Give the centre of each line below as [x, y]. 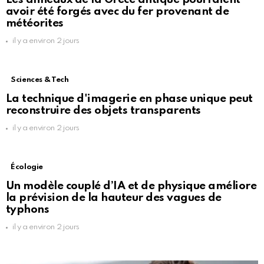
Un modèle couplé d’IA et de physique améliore [131, 186]
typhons [28, 210]
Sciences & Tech [40, 80]
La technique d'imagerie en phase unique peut [129, 99]
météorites [35, 24]
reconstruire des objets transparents [103, 111]
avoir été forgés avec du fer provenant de [118, 12]
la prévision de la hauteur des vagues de [114, 198]
